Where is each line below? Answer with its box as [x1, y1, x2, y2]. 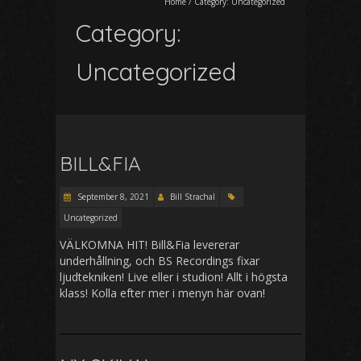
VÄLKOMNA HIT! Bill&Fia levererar [60, 236, 239, 252]
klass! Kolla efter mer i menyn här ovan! [60, 284, 265, 301]
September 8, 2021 [75, 190, 149, 202]
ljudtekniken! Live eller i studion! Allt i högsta [60, 268, 288, 284]
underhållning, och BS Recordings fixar [60, 252, 259, 268]
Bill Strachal [170, 190, 215, 202]
